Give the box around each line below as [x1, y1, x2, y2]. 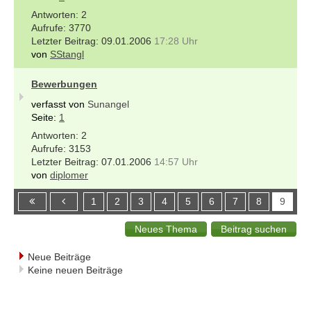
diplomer [50, 169, 88, 180]
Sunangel [87, 98, 129, 110]
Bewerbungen [31, 78, 97, 90]
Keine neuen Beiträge [28, 264, 123, 276]
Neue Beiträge [28, 251, 91, 262]
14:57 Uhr [154, 155, 198, 167]
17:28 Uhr [154, 35, 198, 47]
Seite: [31, 111, 59, 123]
